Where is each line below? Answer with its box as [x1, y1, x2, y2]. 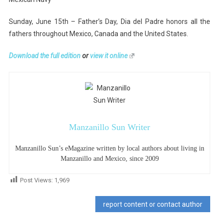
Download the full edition [8, 51, 81, 60]
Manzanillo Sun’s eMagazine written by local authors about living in [15, 144, 204, 152]
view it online [89, 51, 128, 60]
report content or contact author [103, 200, 203, 208]
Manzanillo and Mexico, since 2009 [60, 154, 159, 162]
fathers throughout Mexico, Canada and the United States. [8, 29, 188, 38]
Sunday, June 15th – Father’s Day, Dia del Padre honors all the [8, 17, 211, 25]
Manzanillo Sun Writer [69, 122, 150, 132]
